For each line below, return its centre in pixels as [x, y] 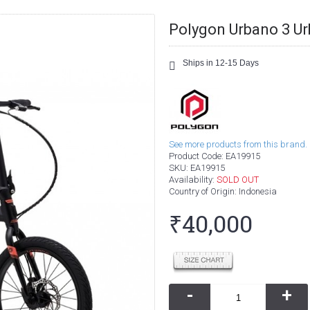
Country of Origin [202, 191]
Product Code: [197, 156]
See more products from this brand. [238, 144]
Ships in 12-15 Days [221, 63]
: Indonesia [256, 191]
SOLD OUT [238, 180]
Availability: [193, 180]
